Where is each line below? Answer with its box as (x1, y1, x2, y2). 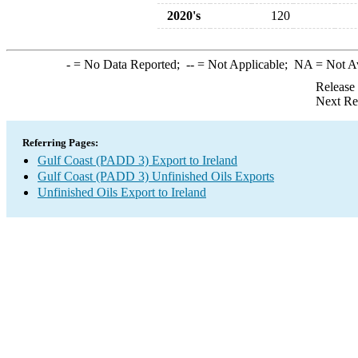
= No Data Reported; (70, 58, 186, 71)
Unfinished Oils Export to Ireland (38, 185, 206, 199)
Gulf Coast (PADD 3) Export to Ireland (38, 153, 237, 167)
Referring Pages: (22, 137, 98, 149)
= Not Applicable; (193, 58, 294, 71)
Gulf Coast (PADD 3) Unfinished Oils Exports (38, 169, 274, 183)
